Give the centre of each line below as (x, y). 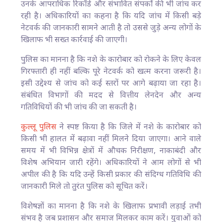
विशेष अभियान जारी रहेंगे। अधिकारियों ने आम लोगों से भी (111, 163)
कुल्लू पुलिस (39, 127)
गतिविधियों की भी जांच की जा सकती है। (79, 108)
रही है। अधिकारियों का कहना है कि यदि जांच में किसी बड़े (111, 16)
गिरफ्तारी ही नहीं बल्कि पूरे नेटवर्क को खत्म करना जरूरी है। (111, 72)
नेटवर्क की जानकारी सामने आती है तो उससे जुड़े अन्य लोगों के (111, 28)
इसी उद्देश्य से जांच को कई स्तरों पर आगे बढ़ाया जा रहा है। (111, 84)
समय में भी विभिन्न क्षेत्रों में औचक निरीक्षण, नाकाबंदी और (111, 151)
